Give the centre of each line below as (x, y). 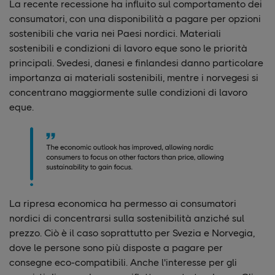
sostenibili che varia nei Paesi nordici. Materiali (115, 33)
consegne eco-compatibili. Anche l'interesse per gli (123, 263)
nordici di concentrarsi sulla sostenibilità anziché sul (127, 219)
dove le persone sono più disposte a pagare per (116, 248)
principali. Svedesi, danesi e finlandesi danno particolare (136, 63)
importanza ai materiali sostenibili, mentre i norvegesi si (134, 77)
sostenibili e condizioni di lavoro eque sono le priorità (128, 48)
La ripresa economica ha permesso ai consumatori (123, 204)
